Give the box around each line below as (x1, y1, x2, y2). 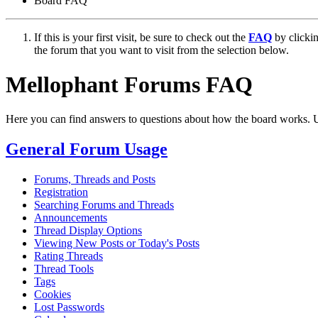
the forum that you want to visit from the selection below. (34, 43, 289, 56)
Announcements (34, 212, 107, 224)
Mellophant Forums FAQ (6, 72, 253, 98)
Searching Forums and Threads (34, 199, 174, 212)
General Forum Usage (6, 140, 168, 159)
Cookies (34, 288, 71, 301)
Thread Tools (34, 263, 94, 275)
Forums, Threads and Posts (34, 173, 155, 186)
